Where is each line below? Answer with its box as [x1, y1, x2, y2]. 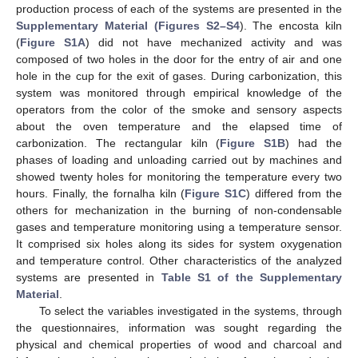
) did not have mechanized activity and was [86, 35, 342, 49]
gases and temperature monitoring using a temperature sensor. [16, 220, 342, 233]
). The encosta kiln [239, 18, 342, 32]
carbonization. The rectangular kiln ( [16, 136, 221, 149]
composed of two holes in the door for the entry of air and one [16, 52, 342, 66]
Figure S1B [220, 136, 286, 149]
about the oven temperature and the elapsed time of [16, 119, 342, 133]
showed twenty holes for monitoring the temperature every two [16, 169, 342, 183]
